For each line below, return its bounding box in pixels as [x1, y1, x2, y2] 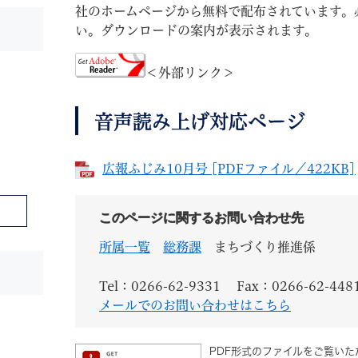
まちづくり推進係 [214, 241, 316, 254]
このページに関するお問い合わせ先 [99, 211, 304, 225]
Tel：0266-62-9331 [99, 280, 221, 293]
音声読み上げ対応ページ [94, 112, 305, 132]
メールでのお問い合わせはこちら [99, 299, 291, 312]
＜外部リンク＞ [145, 66, 235, 80]
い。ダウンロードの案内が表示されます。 [75, 24, 317, 38]
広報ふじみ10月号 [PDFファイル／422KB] [102, 162, 356, 176]
